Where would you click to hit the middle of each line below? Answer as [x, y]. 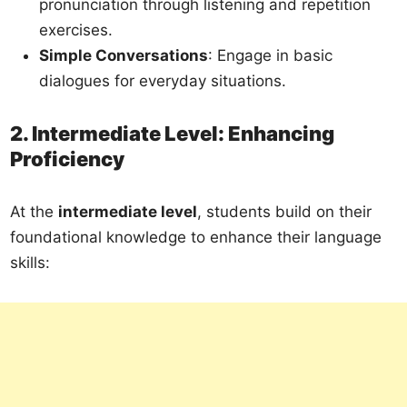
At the [35, 211]
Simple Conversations [124, 55]
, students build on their [285, 211]
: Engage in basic [271, 55]
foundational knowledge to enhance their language [196, 237]
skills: [30, 262]
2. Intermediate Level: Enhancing [173, 133]
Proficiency [68, 159]
